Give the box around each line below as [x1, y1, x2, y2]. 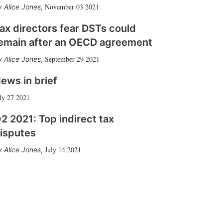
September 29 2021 [45, 54, 100, 64]
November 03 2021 [45, 2, 99, 11]
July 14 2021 [45, 145, 81, 154]
